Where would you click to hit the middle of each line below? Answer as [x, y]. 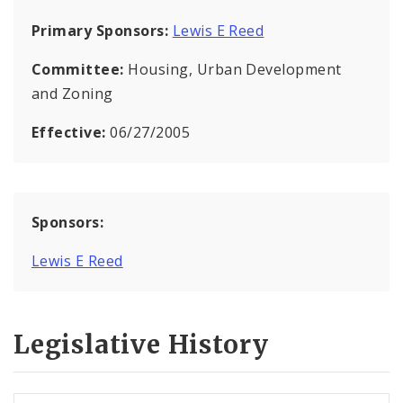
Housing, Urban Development [235, 69]
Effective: [71, 132]
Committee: [80, 69]
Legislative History [142, 345]
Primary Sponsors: [100, 30]
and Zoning [72, 93]
